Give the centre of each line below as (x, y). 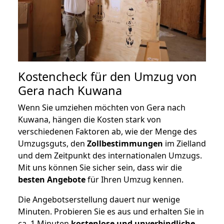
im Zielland (184, 144)
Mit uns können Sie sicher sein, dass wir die (100, 168)
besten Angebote (52, 180)
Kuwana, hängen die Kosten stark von (89, 120)
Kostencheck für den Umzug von (107, 77)
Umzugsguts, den (52, 144)
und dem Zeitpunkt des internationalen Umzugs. (110, 156)
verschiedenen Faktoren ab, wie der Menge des (107, 132)
